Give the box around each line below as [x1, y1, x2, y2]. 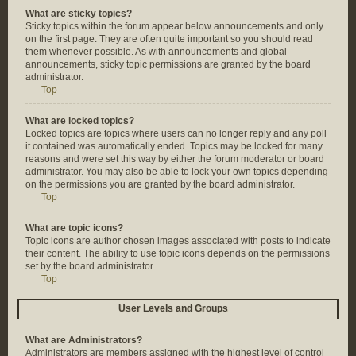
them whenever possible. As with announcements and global [25, 46, 287, 57]
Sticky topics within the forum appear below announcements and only [25, 21, 323, 32]
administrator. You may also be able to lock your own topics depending [25, 166, 328, 177]
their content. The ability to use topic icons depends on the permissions [25, 248, 330, 259]
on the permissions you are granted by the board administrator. [25, 179, 295, 190]
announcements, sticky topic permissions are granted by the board [25, 59, 311, 70]
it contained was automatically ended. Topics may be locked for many [25, 141, 323, 152]
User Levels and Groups [118, 303, 228, 314]
